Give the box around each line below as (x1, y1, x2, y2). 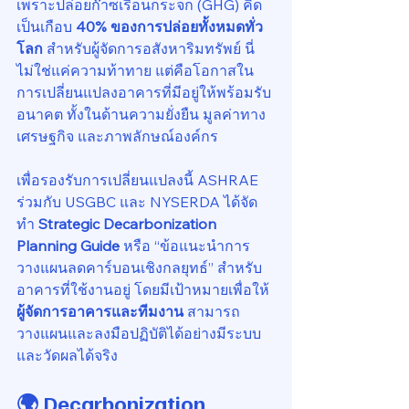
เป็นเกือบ (16, 17, 76, 36)
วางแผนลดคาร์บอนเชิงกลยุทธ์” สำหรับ (16, 258, 262, 277)
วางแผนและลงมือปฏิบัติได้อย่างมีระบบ (16, 324, 261, 342)
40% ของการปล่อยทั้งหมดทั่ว (76, 17, 263, 36)
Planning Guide (16, 236, 120, 255)
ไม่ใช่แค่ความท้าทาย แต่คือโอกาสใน (16, 61, 254, 79)
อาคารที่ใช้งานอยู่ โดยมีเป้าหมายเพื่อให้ (16, 280, 273, 299)
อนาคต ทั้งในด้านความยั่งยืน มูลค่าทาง (16, 105, 266, 123)
